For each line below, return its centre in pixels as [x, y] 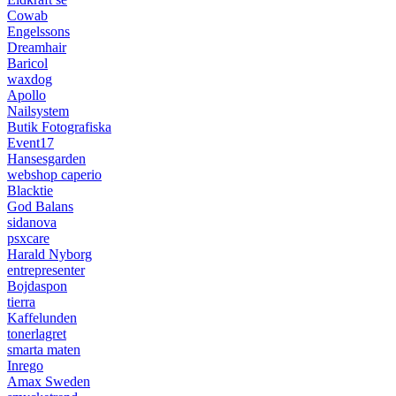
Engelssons [38, 31]
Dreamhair [37, 47]
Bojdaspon [37, 286]
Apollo [27, 95]
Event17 [30, 142]
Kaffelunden [42, 317]
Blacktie [30, 190]
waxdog [30, 79]
